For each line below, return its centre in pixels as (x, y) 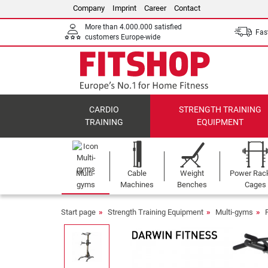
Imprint (124, 8)
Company (89, 8)
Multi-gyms (234, 212)
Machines (137, 185)
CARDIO (104, 110)
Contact (187, 8)
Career (155, 8)
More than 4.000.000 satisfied (133, 27)
